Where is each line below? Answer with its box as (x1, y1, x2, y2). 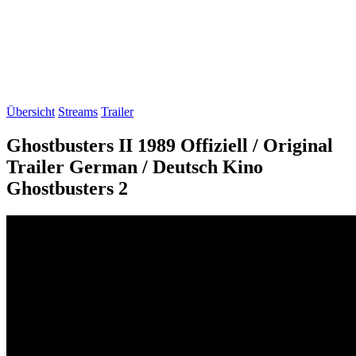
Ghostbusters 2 (6, 177, 128, 199)
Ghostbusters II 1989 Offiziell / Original (6, 134, 333, 156)
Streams (58, 105, 98, 118)
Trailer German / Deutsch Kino (6, 156, 263, 177)
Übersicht (6, 105, 55, 118)
